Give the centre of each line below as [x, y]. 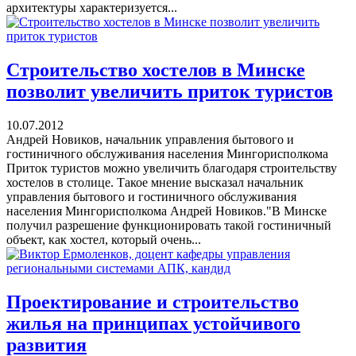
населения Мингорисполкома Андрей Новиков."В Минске [166, 211]
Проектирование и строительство [153, 302]
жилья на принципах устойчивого [153, 323]
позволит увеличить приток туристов [170, 91]
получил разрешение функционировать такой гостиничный [169, 225]
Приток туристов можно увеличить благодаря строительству [172, 168]
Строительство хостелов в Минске [156, 70]
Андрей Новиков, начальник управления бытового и [150, 139]
